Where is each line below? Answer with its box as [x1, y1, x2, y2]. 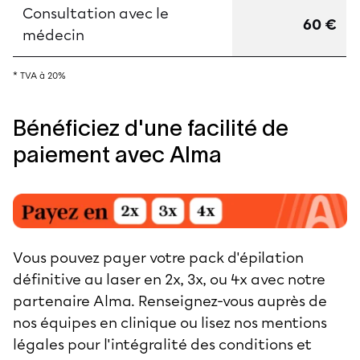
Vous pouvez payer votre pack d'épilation [13, 249, 304, 268]
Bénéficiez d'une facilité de [13, 114, 288, 141]
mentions [261, 314, 327, 333]
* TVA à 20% [13, 70, 66, 81]
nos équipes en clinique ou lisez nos [13, 314, 261, 333]
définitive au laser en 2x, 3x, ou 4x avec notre [13, 271, 325, 289]
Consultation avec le [22, 4, 169, 22]
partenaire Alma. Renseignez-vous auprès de [13, 292, 327, 311]
